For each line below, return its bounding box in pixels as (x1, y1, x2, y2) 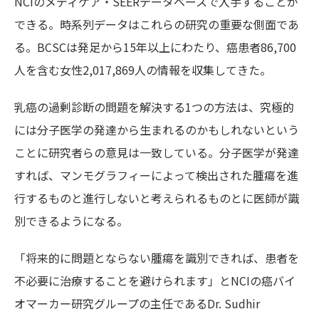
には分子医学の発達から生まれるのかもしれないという (14, 121, 299, 139)
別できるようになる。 (14, 212, 128, 230)
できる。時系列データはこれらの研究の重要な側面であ (14, 16, 299, 33)
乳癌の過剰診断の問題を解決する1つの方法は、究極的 (14, 98, 294, 116)
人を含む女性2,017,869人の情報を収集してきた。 (14, 61, 271, 79)
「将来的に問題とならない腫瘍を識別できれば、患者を (14, 249, 299, 267)
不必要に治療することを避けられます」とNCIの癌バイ (14, 272, 296, 290)
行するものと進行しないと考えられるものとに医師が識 (14, 189, 299, 207)
